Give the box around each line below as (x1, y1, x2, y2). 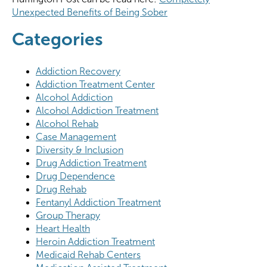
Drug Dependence (36, 171, 115, 182)
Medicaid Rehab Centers (36, 250, 141, 260)
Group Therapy (36, 210, 100, 221)
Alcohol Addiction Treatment (36, 105, 159, 116)
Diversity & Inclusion (36, 145, 123, 156)
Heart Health (36, 223, 90, 234)
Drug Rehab (36, 184, 86, 195)
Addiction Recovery (36, 66, 120, 77)
